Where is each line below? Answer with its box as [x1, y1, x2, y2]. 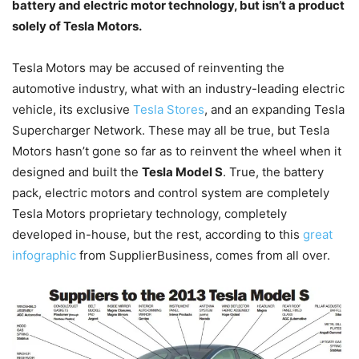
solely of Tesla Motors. [12, 18, 142, 34]
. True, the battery [223, 164, 324, 179]
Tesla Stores [133, 102, 204, 117]
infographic [12, 248, 76, 263]
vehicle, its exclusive [12, 102, 133, 117]
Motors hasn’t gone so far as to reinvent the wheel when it [12, 143, 341, 159]
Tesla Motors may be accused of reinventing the [12, 60, 284, 75]
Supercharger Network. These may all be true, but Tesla [12, 123, 329, 138]
